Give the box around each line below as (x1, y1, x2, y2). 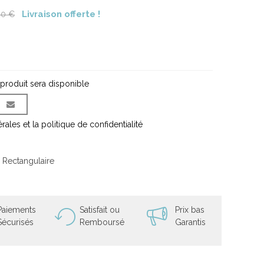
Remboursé (80, 217, 124, 227)
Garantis (175, 217, 206, 227)
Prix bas (175, 205, 204, 214)
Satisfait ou (80, 205, 120, 214)
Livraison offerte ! (22, 9, 100, 19)
